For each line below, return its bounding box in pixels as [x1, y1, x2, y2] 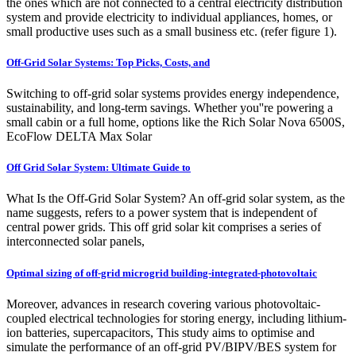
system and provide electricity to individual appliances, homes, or [6, 10, 332, 24]
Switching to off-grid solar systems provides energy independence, [6, 87, 339, 101]
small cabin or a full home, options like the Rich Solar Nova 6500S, [6, 115, 345, 130]
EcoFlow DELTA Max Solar [6, 130, 152, 144]
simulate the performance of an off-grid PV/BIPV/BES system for [6, 339, 336, 354]
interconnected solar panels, [6, 234, 145, 249]
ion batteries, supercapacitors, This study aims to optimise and [6, 325, 315, 339]
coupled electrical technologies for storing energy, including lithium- [6, 311, 346, 325]
